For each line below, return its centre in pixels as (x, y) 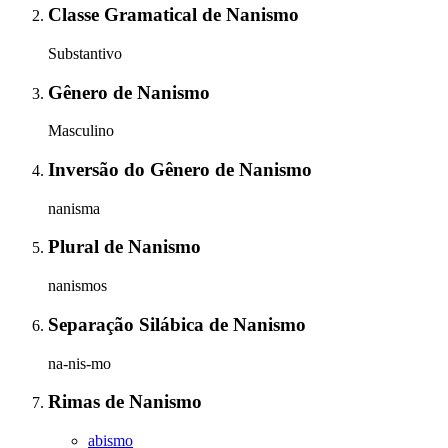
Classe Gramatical (125, 15)
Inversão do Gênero (131, 169)
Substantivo (85, 53)
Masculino (81, 131)
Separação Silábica (128, 324)
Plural (76, 247)
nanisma (74, 208)
